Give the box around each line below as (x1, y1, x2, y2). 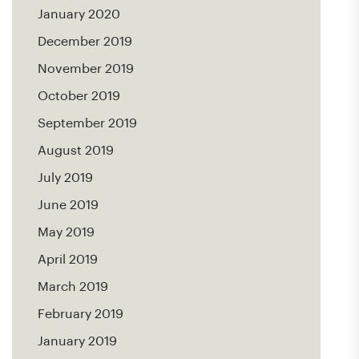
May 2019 (38, 226, 95, 239)
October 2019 (38, 90, 120, 103)
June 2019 (38, 199, 99, 212)
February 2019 (38, 308, 123, 321)
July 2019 (38, 171, 93, 184)
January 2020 (38, 8, 120, 21)
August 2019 (38, 144, 114, 157)
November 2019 (38, 63, 134, 75)
